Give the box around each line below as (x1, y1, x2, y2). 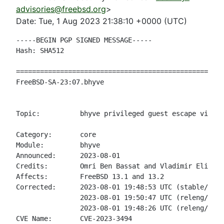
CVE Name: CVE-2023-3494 (16, 214, 132, 222)
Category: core (16, 130, 96, 138)
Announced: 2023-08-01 (16, 151, 120, 159)
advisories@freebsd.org (16, 4, 106, 14)
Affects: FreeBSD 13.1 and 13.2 (16, 172, 164, 180)
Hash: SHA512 (16, 46, 64, 54)
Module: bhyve (16, 141, 100, 149)
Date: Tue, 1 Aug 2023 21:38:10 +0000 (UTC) (16, 16, 187, 26)
